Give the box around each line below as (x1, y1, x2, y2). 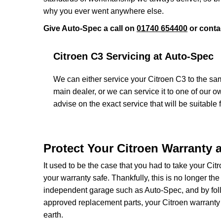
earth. (43, 211, 63, 219)
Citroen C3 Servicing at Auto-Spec (53, 51, 214, 62)
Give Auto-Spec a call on (43, 24, 137, 33)
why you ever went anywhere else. (43, 7, 164, 15)
